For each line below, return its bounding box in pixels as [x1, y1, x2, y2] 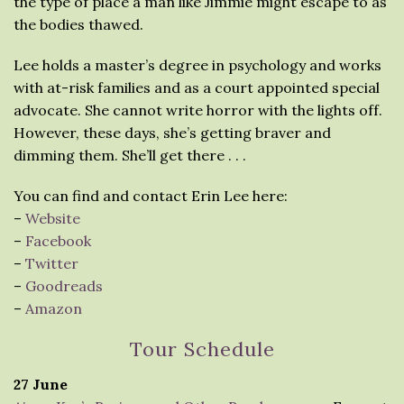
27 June [14, 374, 68, 393]
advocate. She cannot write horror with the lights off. [14, 100, 382, 119]
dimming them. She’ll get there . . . [14, 145, 246, 164]
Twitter [25, 253, 78, 272]
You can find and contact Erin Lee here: [14, 186, 288, 205]
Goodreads [25, 276, 103, 295]
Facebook [25, 231, 91, 250]
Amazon [25, 298, 82, 317]
